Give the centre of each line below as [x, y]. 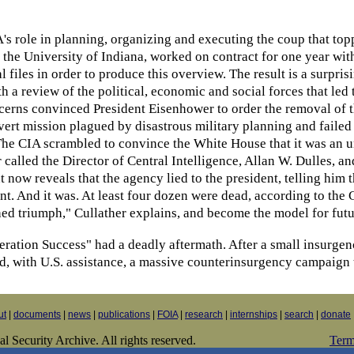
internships [254, 314]
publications [124, 314]
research [204, 314]
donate [336, 314]
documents [37, 314]
